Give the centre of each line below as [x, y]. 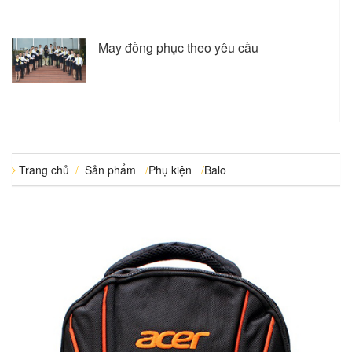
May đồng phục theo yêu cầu [178, 48]
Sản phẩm [110, 170]
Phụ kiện [170, 170]
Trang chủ [44, 170]
